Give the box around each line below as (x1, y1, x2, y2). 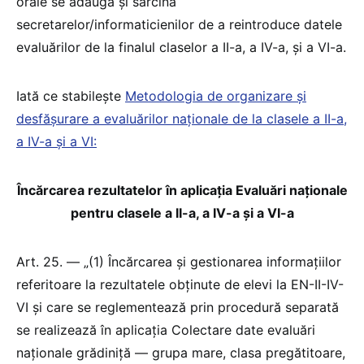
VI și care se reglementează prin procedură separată (16, 298, 339, 315)
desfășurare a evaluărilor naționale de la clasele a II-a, (16, 110, 347, 127)
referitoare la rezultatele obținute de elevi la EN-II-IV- (16, 275, 344, 292)
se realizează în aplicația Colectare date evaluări (16, 321, 315, 338)
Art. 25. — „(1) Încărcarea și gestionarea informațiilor (16, 253, 341, 270)
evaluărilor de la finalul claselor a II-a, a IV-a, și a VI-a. (16, 38, 346, 55)
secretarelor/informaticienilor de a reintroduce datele (16, 15, 342, 32)
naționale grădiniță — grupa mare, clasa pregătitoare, (16, 344, 345, 361)
